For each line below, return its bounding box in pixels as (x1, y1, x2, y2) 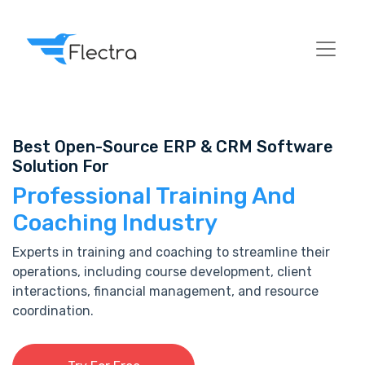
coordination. (12, 303, 94, 319)
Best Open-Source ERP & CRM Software (12, 137, 333, 156)
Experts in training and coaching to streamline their (12, 244, 330, 260)
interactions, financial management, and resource (12, 284, 319, 299)
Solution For (12, 156, 109, 176)
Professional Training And (12, 182, 296, 209)
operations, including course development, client (12, 264, 312, 279)
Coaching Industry (12, 209, 218, 236)
